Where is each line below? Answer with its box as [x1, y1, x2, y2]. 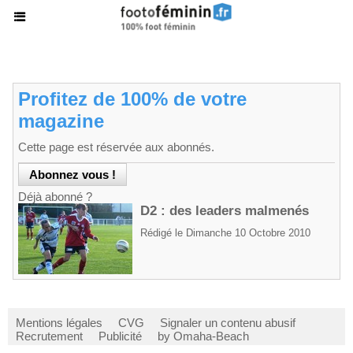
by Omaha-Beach [158, 329, 249, 343]
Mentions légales [16, 316, 102, 329]
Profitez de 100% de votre [18, 88, 247, 110]
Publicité [98, 329, 142, 343]
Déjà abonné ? [18, 190, 92, 203]
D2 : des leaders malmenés [140, 203, 309, 218]
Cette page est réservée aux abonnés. [18, 140, 214, 154]
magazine [18, 110, 104, 132]
